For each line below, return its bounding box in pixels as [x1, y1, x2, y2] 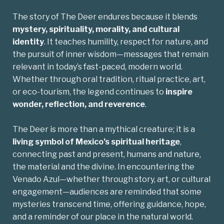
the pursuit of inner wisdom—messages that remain [12, 49, 208, 59]
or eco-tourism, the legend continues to [12, 87, 165, 97]
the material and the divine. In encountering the [12, 162, 194, 172]
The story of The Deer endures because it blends [12, 12, 197, 22]
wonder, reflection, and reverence [12, 99, 145, 109]
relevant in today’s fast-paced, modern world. [12, 62, 182, 72]
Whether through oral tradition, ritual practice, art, [12, 74, 205, 84]
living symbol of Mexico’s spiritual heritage [12, 137, 180, 147]
